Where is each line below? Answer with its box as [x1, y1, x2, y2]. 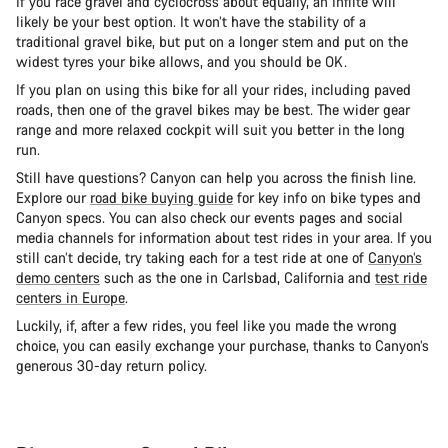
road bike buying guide [90, 188, 233, 208]
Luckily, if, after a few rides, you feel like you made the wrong [16, 316, 397, 336]
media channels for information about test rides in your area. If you [16, 228, 432, 248]
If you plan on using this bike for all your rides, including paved [16, 80, 411, 100]
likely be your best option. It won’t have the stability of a [16, 12, 366, 32]
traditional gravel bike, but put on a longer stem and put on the [16, 32, 408, 52]
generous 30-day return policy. [16, 356, 211, 376]
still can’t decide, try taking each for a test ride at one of [16, 248, 368, 268]
